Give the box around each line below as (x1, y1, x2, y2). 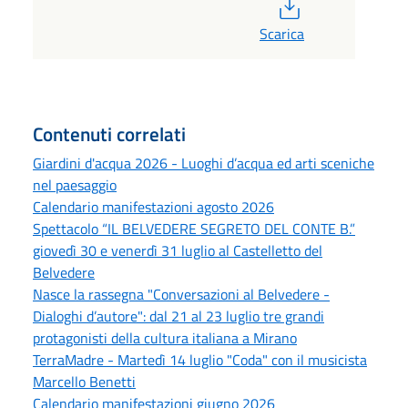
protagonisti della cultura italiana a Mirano (33, 327, 297, 350)
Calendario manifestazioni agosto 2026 (33, 196, 274, 219)
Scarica (259, 23, 304, 46)
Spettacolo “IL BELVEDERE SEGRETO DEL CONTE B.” (33, 218, 355, 240)
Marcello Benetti (33, 371, 136, 393)
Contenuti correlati (33, 119, 186, 149)
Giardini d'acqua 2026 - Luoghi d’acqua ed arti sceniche (33, 152, 374, 175)
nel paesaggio (33, 174, 117, 197)
